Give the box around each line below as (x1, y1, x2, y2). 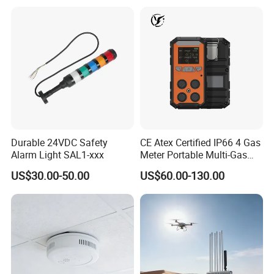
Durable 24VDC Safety (11, 136, 108, 150)
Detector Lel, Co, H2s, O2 (139, 160, 245, 174)
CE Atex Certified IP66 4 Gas (139, 136, 261, 150)
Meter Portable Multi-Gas (139, 148, 247, 162)
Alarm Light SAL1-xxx (11, 148, 105, 162)
